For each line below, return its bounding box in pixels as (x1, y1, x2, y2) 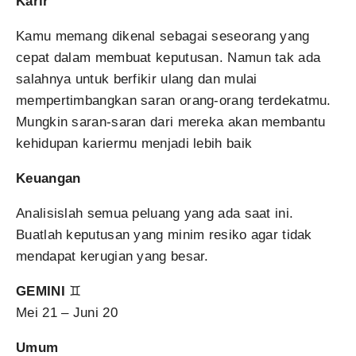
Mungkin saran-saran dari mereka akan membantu (16, 114, 326, 130)
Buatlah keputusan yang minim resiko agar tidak (16, 227, 312, 242)
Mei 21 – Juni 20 (16, 305, 118, 320)
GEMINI (16, 284, 65, 299)
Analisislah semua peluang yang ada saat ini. (16, 206, 294, 221)
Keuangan (16, 171, 81, 186)
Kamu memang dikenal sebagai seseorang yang (16, 29, 310, 44)
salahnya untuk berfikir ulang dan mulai (16, 72, 257, 87)
